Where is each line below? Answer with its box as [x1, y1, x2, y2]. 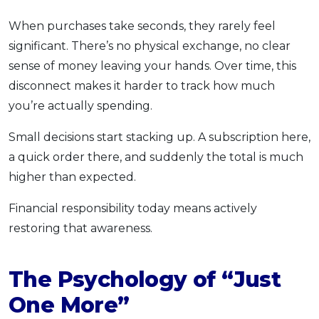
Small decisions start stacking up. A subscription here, [9, 130, 310, 144]
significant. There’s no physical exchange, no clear [9, 38, 291, 53]
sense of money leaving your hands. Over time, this [9, 58, 296, 73]
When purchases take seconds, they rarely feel [9, 19, 276, 33]
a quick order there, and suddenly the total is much [9, 150, 303, 164]
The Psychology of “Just [9, 266, 281, 293]
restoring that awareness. [9, 221, 152, 235]
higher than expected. [9, 169, 136, 184]
